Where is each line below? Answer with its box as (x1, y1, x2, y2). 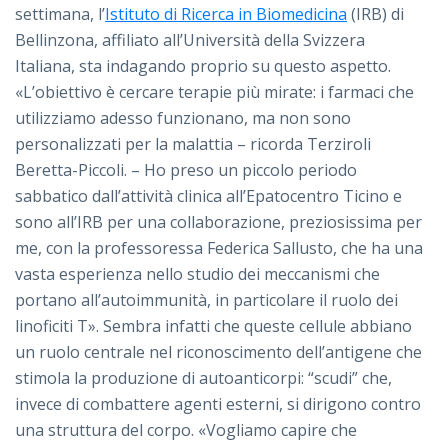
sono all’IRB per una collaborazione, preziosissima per (15, 211, 422, 234)
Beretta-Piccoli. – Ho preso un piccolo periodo (15, 159, 357, 182)
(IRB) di (347, 3, 404, 26)
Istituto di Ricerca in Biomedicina (105, 3, 347, 26)
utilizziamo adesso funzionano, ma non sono (15, 107, 351, 130)
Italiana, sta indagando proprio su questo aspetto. (15, 55, 391, 78)
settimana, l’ (15, 3, 105, 26)
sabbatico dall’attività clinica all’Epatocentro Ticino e (15, 185, 402, 208)
